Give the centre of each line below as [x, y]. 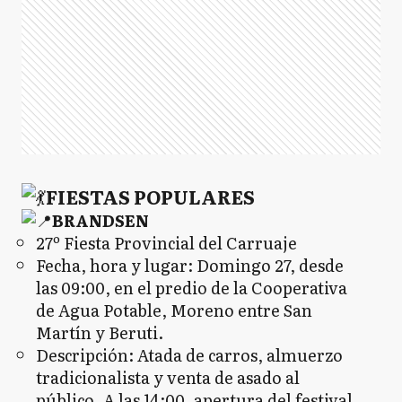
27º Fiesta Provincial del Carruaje [166, 243]
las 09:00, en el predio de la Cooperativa [192, 288]
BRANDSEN [100, 220]
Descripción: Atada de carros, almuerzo [189, 355]
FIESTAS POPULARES [150, 196]
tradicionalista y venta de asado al [168, 377]
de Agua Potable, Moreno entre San [174, 310]
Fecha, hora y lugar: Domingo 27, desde [190, 265]
